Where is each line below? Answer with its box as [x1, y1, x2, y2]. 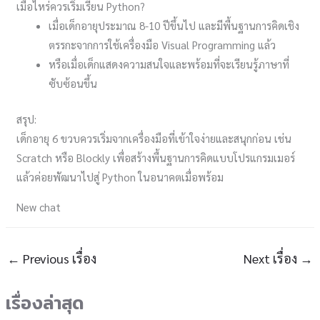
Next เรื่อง [243, 250, 300, 266]
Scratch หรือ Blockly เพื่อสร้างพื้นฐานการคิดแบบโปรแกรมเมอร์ [16, 150, 296, 164]
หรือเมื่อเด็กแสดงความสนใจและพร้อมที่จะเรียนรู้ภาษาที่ [49, 57, 290, 71]
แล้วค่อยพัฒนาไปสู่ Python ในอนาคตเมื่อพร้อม [16, 169, 224, 184]
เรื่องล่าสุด [6, 289, 84, 318]
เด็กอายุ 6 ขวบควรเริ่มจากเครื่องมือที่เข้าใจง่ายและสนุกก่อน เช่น [16, 131, 292, 145]
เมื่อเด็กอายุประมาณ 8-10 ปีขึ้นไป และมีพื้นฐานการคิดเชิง [49, 19, 300, 32]
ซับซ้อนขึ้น [49, 76, 98, 90]
